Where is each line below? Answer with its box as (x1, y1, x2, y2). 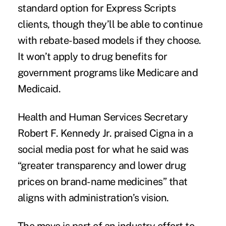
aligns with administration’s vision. (17, 192, 169, 204)
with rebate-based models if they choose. (17, 34, 201, 47)
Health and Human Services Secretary (17, 111, 188, 124)
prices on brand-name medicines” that (17, 176, 188, 188)
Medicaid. (17, 83, 61, 95)
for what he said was (94, 143, 189, 156)
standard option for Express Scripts (17, 2, 176, 15)
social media (17, 143, 75, 156)
